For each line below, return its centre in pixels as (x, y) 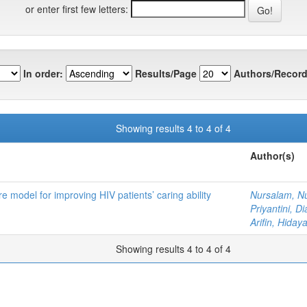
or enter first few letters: (77, 9)
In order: (43, 73)
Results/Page (166, 73)
